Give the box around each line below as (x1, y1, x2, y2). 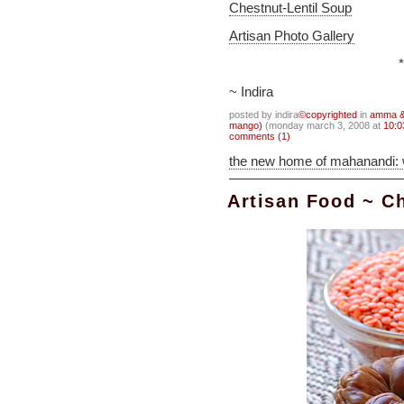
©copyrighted (298, 109, 357, 120)
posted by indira (229, 109, 298, 120)
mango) (229, 120, 262, 131)
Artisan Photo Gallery (229, 28, 354, 43)
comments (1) (229, 131, 290, 142)
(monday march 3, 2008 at (262, 120, 383, 131)
